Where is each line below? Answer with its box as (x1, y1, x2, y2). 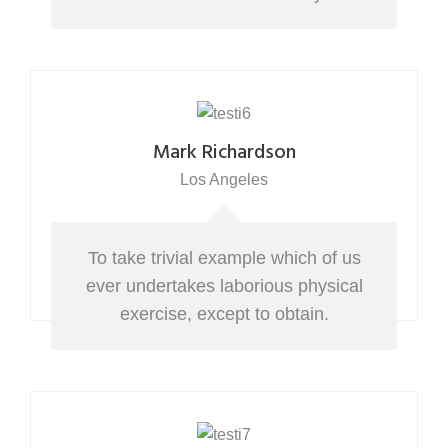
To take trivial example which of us (87, 248, 361, 268)
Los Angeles (180, 171, 268, 188)
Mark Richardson (152, 137, 296, 169)
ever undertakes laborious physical (85, 276, 363, 296)
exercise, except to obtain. (119, 304, 329, 324)
